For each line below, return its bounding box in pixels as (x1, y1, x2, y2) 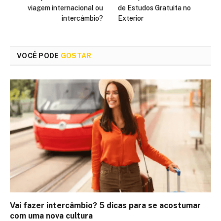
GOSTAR (60, 51, 92, 60)
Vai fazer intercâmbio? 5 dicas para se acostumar (10, 201, 201, 211)
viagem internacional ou (28, 3, 103, 12)
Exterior (118, 14, 144, 22)
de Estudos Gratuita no (118, 3, 191, 12)
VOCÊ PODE (17, 51, 61, 60)
